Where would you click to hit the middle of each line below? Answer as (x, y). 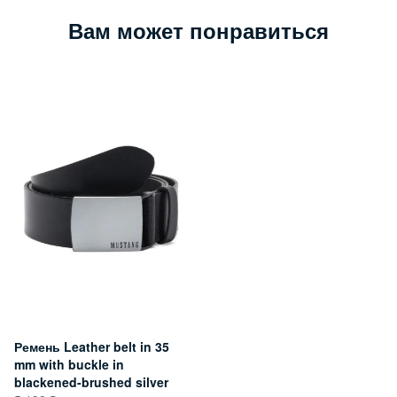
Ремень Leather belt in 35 (92, 346)
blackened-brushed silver (91, 381)
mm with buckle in (69, 364)
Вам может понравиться (198, 30)
